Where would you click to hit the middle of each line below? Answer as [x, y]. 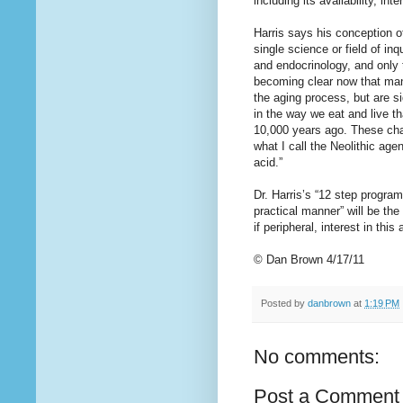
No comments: [317, 357]
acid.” [268, 162]
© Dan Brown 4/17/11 [309, 259]
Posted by [284, 303]
